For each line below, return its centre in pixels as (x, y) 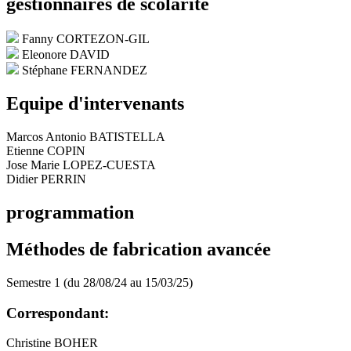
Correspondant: (58, 313)
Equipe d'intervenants (95, 104)
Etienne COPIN (46, 151)
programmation (70, 212)
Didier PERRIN (46, 179)
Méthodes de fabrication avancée (139, 249)
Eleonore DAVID (66, 55)
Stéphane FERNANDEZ (85, 71)
